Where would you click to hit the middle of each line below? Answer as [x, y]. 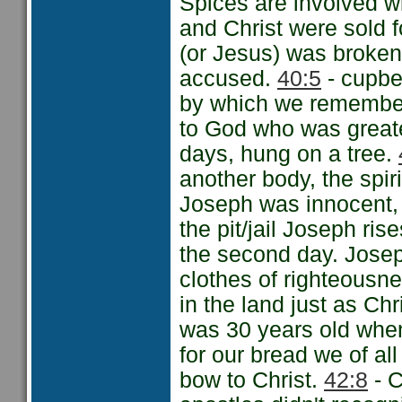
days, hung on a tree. [289, 154]
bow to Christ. [252, 380]
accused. [228, 79]
